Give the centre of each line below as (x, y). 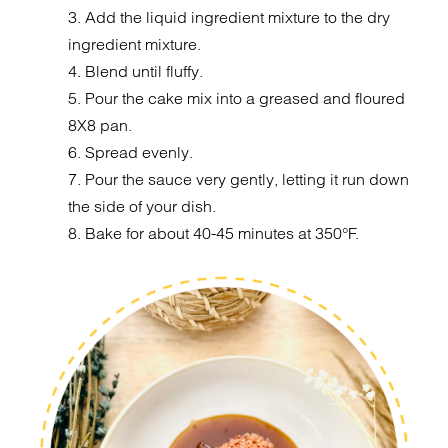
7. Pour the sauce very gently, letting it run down (239, 179)
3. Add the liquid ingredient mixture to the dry (229, 17)
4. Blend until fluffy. (136, 71)
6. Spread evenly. (131, 152)
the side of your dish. (142, 206)
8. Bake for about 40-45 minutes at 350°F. (214, 233)
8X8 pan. (100, 125)
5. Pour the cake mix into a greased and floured (237, 98)
